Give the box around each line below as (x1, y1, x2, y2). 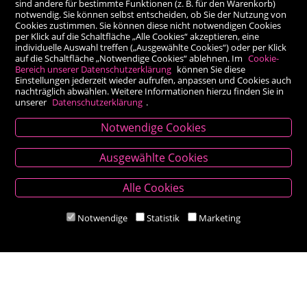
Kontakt (130, 138, 177, 154)
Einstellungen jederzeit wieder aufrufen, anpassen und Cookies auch (15, 73, 292, 86)
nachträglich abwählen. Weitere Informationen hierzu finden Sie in (15, 84, 284, 97)
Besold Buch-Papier (114, 165, 193, 177)
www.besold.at (123, 228, 184, 241)
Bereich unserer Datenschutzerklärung (15, 62, 172, 75)
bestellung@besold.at (115, 212, 204, 225)
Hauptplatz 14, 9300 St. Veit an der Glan (73, 181, 234, 193)
